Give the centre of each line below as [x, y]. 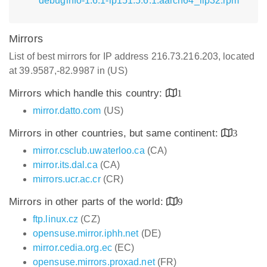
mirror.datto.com [67, 111]
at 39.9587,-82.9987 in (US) [68, 71]
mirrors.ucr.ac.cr [67, 179]
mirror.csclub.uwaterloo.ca [89, 150]
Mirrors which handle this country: [87, 93]
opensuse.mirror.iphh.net [86, 233]
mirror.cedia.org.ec [72, 248]
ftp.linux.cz [56, 219]
